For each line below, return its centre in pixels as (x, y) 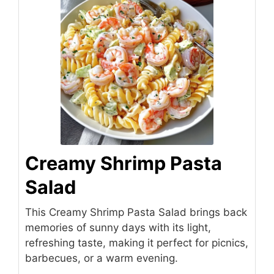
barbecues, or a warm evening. (102, 258)
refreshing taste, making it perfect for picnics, (137, 243)
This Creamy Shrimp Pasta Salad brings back (136, 212)
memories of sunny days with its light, (118, 227)
